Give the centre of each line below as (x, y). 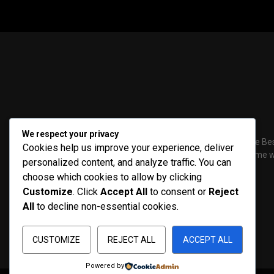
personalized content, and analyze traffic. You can (127, 162)
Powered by (105, 266)
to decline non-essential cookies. (106, 206)
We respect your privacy (70, 134)
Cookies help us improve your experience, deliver (128, 148)
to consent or (178, 192)
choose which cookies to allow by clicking (112, 177)
